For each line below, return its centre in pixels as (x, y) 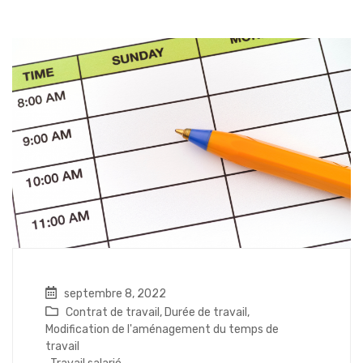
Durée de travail (206, 313)
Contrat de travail (113, 313)
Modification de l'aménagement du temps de (162, 330)
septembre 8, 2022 (114, 294)
